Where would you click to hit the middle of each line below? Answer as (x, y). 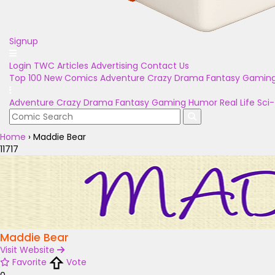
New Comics (71, 78)
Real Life (237, 103)
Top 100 (25, 78)
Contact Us (165, 66)
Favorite (29, 262)
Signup (24, 41)
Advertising (114, 66)
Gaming (169, 103)
